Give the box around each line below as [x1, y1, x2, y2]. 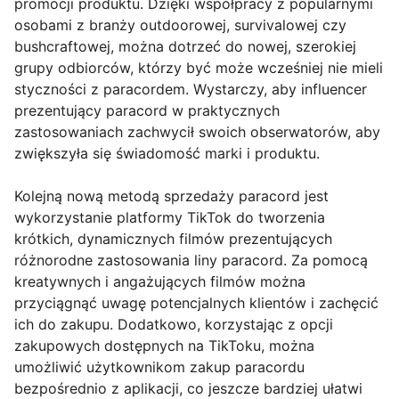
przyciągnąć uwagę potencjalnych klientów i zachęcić [14, 293, 379, 312]
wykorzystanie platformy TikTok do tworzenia [14, 208, 325, 226]
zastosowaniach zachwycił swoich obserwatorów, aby [14, 122, 380, 141]
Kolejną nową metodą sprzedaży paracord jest [14, 186, 329, 205]
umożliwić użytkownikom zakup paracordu [14, 357, 305, 376]
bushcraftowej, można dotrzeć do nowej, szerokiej [14, 37, 356, 55]
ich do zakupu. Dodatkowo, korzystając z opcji [14, 314, 333, 333]
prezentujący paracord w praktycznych [14, 101, 280, 119]
